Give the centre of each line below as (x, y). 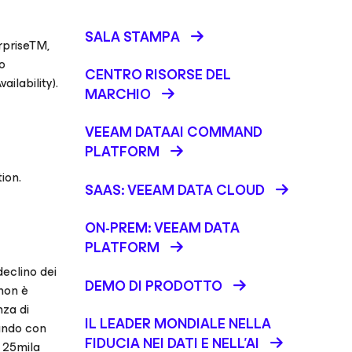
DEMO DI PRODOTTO (154, 286)
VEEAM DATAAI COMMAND (174, 132)
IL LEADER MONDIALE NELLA (178, 324)
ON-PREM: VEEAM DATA (162, 228)
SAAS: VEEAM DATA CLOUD (175, 190)
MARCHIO (118, 94)
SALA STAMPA (132, 37)
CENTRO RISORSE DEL (158, 75)
